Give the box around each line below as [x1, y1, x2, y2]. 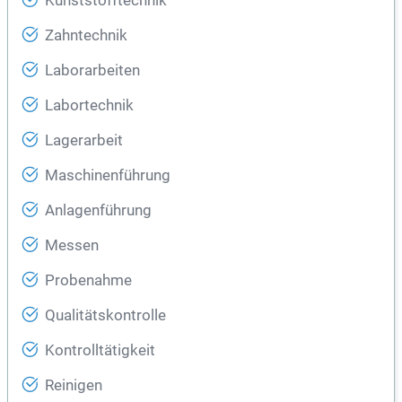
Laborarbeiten [45, 62, 140, 80]
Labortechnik [45, 97, 134, 115]
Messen [45, 237, 99, 255]
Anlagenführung [45, 202, 152, 220]
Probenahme [45, 272, 132, 290]
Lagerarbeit [45, 132, 123, 150]
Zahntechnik [45, 27, 127, 45]
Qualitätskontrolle [45, 307, 166, 325]
